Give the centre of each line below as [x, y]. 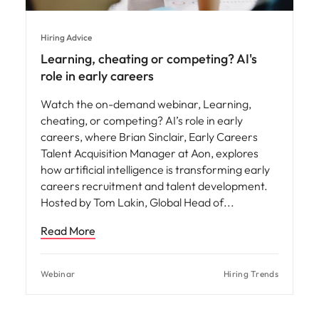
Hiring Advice [66, 37]
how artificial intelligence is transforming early [155, 169]
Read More [68, 230]
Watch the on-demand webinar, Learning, [146, 104]
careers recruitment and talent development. [154, 185]
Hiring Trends [251, 273]
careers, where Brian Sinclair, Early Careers [149, 136]
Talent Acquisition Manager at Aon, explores [150, 153]
